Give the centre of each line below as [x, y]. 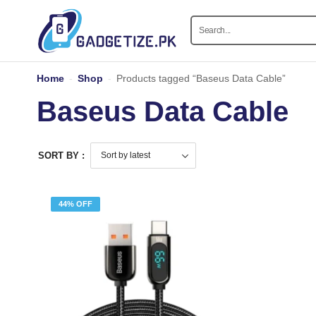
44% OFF [75, 203]
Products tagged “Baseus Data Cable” [201, 78]
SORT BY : [61, 155]
